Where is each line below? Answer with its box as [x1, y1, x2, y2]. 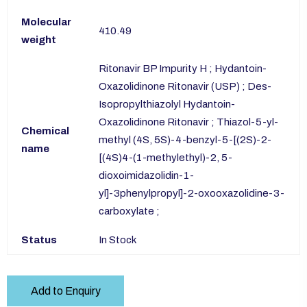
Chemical [21, 125, 69, 137]
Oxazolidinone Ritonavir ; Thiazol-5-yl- [99, 116, 278, 128]
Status [21, 234, 57, 246]
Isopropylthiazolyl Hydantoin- [99, 99, 235, 110]
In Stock [99, 234, 136, 246]
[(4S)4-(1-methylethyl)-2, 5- [99, 152, 232, 164]
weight [21, 34, 56, 46]
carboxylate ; [99, 206, 160, 217]
